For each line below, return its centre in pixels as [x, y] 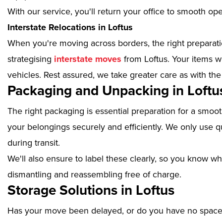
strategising [29, 59]
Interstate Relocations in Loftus [70, 28]
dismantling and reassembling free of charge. [94, 175]
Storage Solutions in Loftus [91, 191]
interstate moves [86, 59]
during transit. [34, 143]
